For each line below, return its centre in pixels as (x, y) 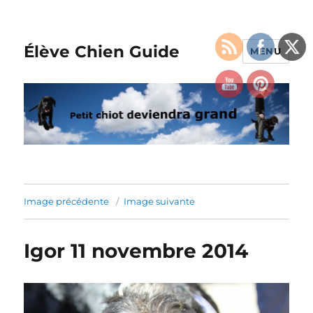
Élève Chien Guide (102, 51)
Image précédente (67, 202)
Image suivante (160, 202)
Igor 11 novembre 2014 (136, 251)
